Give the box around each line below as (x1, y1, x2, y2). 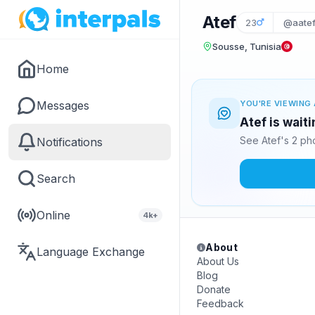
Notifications (37, 135, 103, 149)
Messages (37, 98, 89, 112)
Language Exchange (37, 245, 145, 259)
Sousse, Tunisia (212, 41, 281, 52)
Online (37, 208, 70, 222)
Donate (197, 283, 231, 295)
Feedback (197, 297, 244, 309)
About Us (197, 255, 239, 267)
